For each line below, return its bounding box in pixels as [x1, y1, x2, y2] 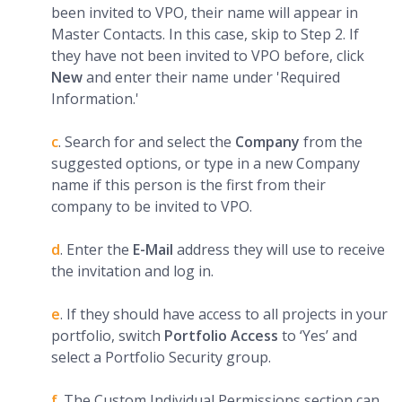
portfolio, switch [51, 326, 164, 346]
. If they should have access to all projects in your [60, 304, 388, 325]
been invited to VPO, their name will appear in [51, 3, 358, 23]
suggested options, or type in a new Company [51, 153, 360, 174]
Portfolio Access [164, 326, 282, 346]
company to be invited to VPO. [51, 197, 252, 217]
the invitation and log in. [51, 261, 214, 282]
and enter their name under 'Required [86, 67, 340, 88]
